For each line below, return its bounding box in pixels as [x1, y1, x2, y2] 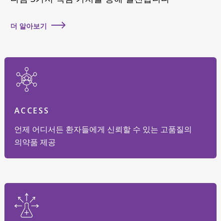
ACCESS [14, 105, 50, 116]
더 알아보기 [10, 21, 47, 31]
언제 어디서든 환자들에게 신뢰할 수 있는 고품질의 [14, 124, 192, 135]
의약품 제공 [14, 137, 56, 147]
